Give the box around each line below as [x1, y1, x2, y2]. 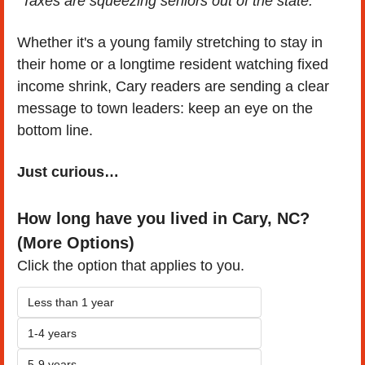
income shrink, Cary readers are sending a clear [17, 77, 329, 95]
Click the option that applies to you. [17, 257, 244, 274]
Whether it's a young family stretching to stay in [17, 33, 323, 51]
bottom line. [17, 121, 93, 139]
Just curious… [17, 163, 119, 180]
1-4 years [28, 326, 77, 340]
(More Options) [17, 233, 134, 252]
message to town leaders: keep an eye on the [17, 99, 313, 117]
